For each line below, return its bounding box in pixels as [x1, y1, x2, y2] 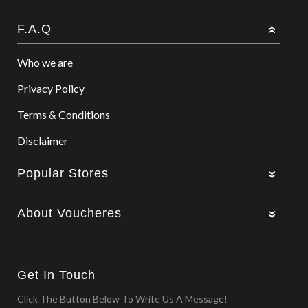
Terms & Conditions [17, 108, 111, 121]
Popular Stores [17, 166, 109, 180]
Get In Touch [17, 268, 96, 282]
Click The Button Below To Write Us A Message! [17, 293, 228, 305]
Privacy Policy [17, 82, 85, 95]
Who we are [17, 56, 74, 69]
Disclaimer [17, 134, 69, 147]
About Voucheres [17, 206, 122, 220]
